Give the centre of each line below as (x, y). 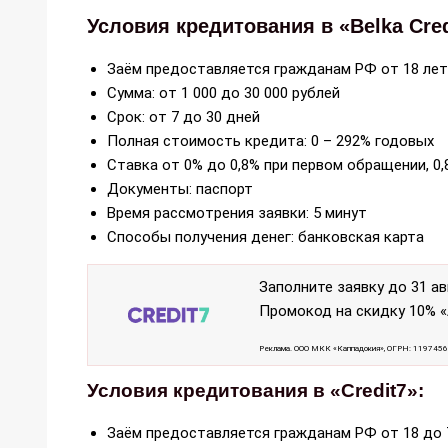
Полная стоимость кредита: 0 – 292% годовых (270, 140)
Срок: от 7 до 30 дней (183, 116)
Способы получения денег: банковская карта (265, 236)
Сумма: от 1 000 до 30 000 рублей (223, 92)
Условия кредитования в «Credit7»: (255, 390)
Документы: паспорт (180, 188)
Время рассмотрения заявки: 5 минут (237, 212)
